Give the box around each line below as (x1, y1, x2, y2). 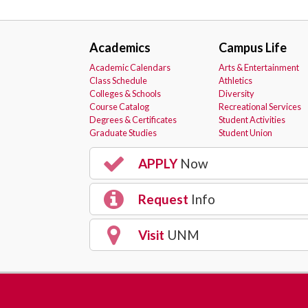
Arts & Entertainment (218, 62, 299, 73)
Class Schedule (89, 75, 147, 86)
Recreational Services (218, 101, 301, 112)
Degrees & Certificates (89, 114, 177, 125)
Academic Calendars (89, 62, 170, 73)
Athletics (218, 75, 252, 86)
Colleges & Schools (89, 88, 161, 99)
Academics (89, 40, 151, 55)
